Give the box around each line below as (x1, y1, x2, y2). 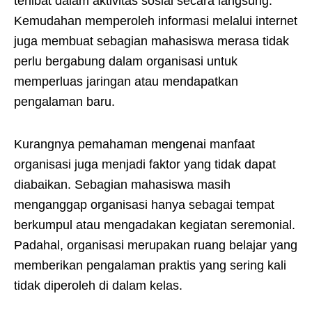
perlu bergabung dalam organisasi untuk (14, 54, 237, 69)
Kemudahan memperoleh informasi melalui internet (14, 14, 297, 29)
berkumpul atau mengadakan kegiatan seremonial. (14, 217, 295, 232)
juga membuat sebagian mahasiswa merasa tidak (14, 34, 289, 49)
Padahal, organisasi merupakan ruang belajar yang (14, 237, 297, 252)
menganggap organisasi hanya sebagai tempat (14, 197, 274, 212)
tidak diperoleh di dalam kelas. (14, 278, 182, 292)
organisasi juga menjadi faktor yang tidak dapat (14, 157, 276, 171)
